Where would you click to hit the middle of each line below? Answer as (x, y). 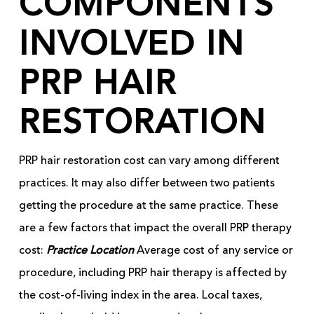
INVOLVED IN (137, 46)
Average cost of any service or (213, 251)
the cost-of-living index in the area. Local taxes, (140, 295)
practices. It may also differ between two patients (146, 183)
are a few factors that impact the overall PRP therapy (155, 228)
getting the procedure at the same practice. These (148, 206)
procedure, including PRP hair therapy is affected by (152, 273)
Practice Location (90, 251)
